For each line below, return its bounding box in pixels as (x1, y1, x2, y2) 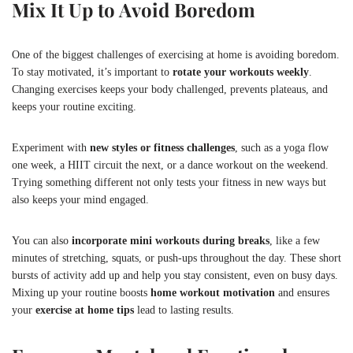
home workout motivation (150, 286, 275, 299)
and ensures (275, 286, 329, 299)
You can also (12, 234, 72, 247)
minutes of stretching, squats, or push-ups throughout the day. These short (12, 251, 341, 264)
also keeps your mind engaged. (12, 193, 149, 206)
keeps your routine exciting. (12, 100, 136, 113)
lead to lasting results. (134, 303, 234, 316)
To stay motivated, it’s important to (12, 65, 173, 78)
